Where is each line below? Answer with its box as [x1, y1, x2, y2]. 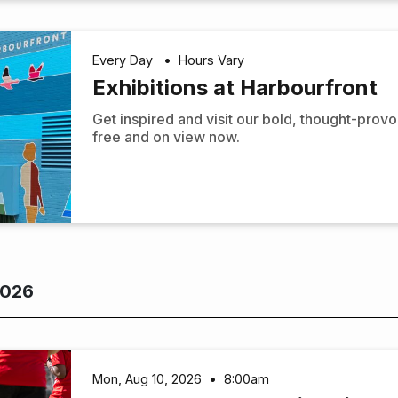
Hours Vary [179, 52, 245, 68]
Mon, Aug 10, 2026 [92, 370, 203, 386]
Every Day [92, 52, 157, 68]
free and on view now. [92, 127, 241, 146]
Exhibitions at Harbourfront [92, 74, 378, 100]
